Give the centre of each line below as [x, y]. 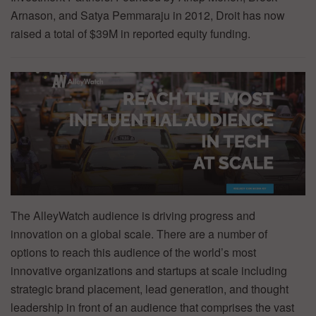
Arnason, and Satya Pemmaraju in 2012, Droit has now [148, 15]
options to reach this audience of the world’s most [133, 252]
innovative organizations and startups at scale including [149, 270]
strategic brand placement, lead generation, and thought [150, 288]
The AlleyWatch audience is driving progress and [133, 215]
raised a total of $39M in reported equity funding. [130, 33]
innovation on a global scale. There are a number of [139, 233]
